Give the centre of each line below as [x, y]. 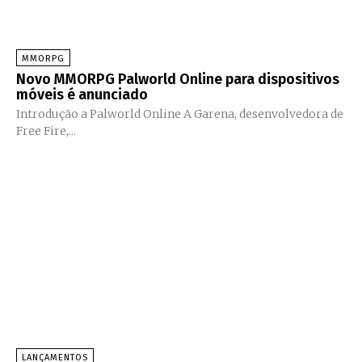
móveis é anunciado [82, 94]
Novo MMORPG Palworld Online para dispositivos [178, 79]
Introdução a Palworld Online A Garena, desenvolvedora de [100, 114]
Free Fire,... [46, 130]
